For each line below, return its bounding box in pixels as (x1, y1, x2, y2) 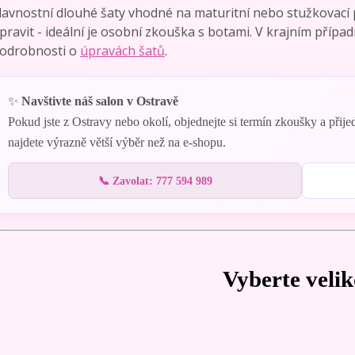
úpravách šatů (79, 42, 165, 60)
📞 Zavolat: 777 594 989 (97, 174, 212, 188)
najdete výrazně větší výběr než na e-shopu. (7, 136, 226, 150)
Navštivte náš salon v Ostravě (21, 94, 178, 109)
